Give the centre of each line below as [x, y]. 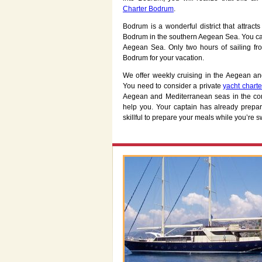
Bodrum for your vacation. [163, 58]
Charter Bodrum [148, 9]
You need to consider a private [173, 86]
